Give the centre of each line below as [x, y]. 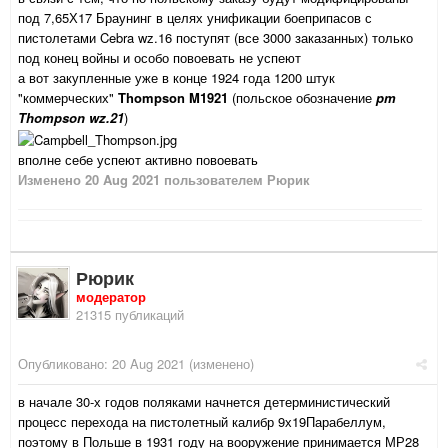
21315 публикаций [130, 315]
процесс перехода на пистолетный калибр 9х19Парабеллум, [202, 422]
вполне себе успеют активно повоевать [138, 159]
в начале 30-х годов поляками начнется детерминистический [204, 402]
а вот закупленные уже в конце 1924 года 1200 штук [176, 78]
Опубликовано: [65, 364]
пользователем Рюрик [235, 179]
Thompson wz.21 [71, 118]
